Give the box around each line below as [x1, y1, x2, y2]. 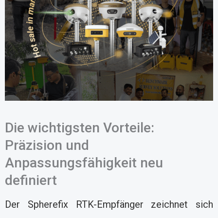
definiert [5, 172, 57, 188]
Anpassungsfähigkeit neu [5, 154, 163, 171]
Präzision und [5, 137, 89, 153]
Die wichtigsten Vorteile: [5, 119, 154, 136]
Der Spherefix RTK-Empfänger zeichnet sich [5, 198, 213, 210]
